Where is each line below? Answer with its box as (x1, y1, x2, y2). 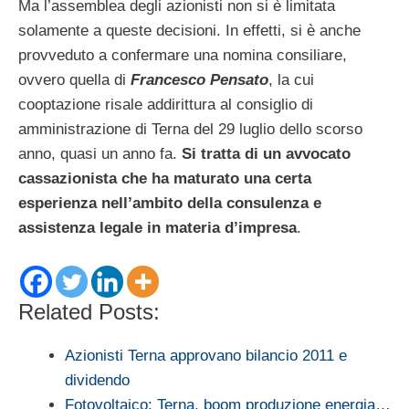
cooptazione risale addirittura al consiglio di (18, 96, 313, 114)
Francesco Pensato (131, 71, 268, 89)
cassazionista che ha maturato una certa (18, 170, 311, 188)
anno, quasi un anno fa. (18, 145, 182, 163)
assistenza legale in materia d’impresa (18, 219, 297, 237)
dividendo (65, 371, 130, 389)
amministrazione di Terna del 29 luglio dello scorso (18, 121, 362, 139)
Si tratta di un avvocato (182, 145, 351, 163)
